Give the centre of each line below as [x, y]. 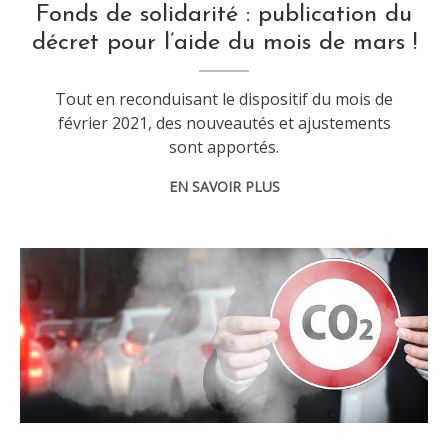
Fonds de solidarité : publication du [224, 14]
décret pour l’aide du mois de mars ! [224, 42]
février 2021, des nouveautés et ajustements [224, 122]
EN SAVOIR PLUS [224, 186]
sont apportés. [224, 146]
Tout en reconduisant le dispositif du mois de [224, 98]
